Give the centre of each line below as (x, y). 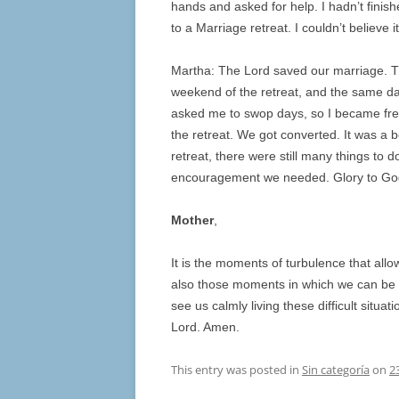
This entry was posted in (236, 370)
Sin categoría (336, 370)
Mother (192, 220)
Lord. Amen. (205, 327)
